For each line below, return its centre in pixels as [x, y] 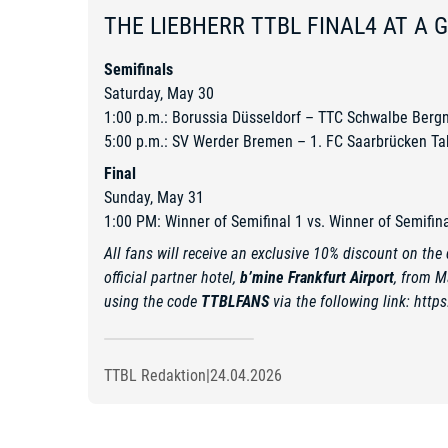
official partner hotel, [172, 278]
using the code [152, 302]
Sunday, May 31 [154, 198]
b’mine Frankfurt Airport [317, 278]
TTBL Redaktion [155, 376]
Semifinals [138, 70]
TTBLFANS [235, 302]
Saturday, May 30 [159, 94]
